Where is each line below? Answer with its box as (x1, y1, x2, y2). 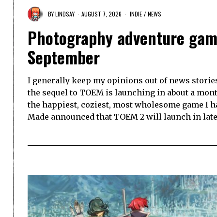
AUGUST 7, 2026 (81, 9, 122, 18)
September (28, 45, 100, 70)
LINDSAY (55, 9, 75, 18)
